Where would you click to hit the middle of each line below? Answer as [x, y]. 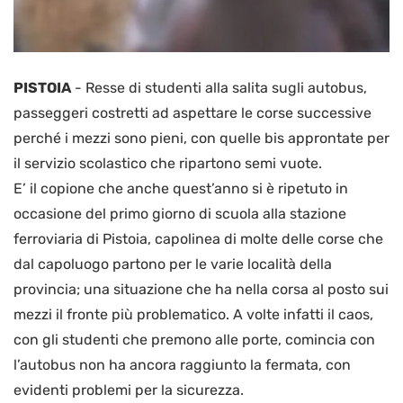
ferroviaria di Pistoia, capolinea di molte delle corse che [198, 239]
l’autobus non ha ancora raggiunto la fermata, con [182, 365]
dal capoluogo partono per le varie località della [173, 264]
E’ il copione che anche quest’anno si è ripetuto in [181, 189]
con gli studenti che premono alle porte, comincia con [194, 340]
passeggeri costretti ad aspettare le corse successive [193, 113]
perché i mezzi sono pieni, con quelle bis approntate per [201, 139]
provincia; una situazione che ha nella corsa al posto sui [201, 290]
